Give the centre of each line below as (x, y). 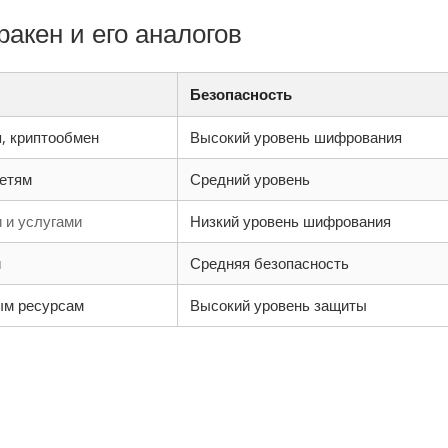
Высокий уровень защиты (279, 305)
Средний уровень (250, 179)
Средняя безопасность (270, 263)
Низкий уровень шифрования (291, 221)
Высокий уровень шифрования (296, 137)
